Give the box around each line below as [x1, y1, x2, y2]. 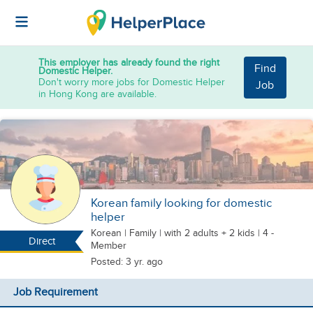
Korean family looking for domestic [91, 196, 272, 210]
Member [91, 240, 126, 252]
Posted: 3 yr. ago [91, 256, 163, 268]
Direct [28, 235, 55, 247]
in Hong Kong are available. [38, 87, 156, 100]
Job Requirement [13, 286, 98, 299]
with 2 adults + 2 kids [164, 227, 255, 239]
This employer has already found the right [38, 56, 219, 68]
